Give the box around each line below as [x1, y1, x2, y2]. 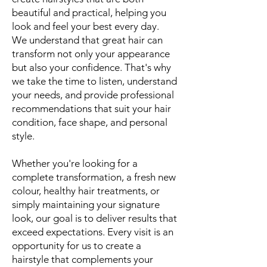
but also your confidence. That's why [12, 61, 171, 73]
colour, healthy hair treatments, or [12, 185, 160, 197]
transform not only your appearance [12, 48, 170, 60]
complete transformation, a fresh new [12, 171, 176, 183]
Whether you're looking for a [12, 157, 138, 169]
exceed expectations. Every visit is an [12, 226, 173, 238]
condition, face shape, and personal [12, 116, 167, 128]
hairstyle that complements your [12, 253, 153, 265]
